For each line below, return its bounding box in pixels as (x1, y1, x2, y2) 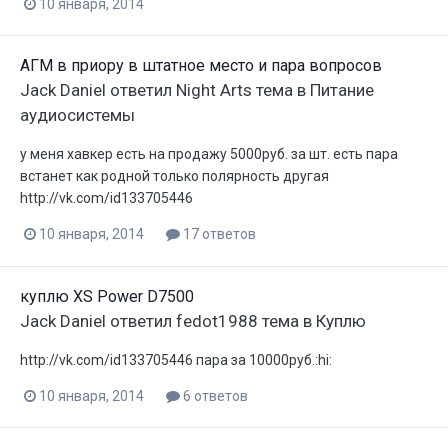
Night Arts (176, 80, 252, 101)
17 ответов (180, 226, 256, 243)
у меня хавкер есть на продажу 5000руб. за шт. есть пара (20, 146, 398, 163)
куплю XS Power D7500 (20, 286, 194, 306)
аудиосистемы (20, 105, 135, 126)
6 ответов (180, 387, 248, 404)
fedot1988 (176, 310, 258, 331)
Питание (310, 80, 374, 101)
